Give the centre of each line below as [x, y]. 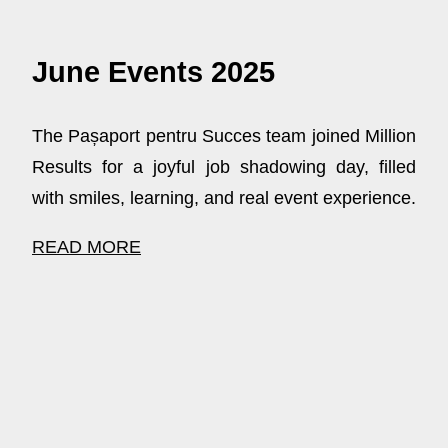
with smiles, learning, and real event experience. [224, 197]
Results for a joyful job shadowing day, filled [224, 166]
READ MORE [86, 246]
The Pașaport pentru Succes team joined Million [224, 135]
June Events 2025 [153, 71]
